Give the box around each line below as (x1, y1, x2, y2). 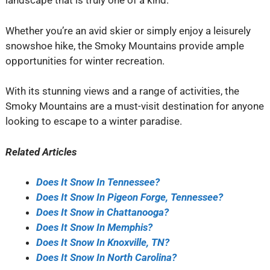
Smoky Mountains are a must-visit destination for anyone (5, 100, 264, 113)
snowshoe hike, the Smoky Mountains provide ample (5, 39, 244, 52)
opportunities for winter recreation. (5, 54, 165, 67)
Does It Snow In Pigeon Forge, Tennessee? (36, 191, 223, 204)
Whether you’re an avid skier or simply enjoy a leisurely (5, 24, 251, 37)
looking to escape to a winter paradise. (5, 115, 182, 128)
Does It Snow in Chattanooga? (36, 206, 169, 219)
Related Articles (5, 145, 77, 158)
